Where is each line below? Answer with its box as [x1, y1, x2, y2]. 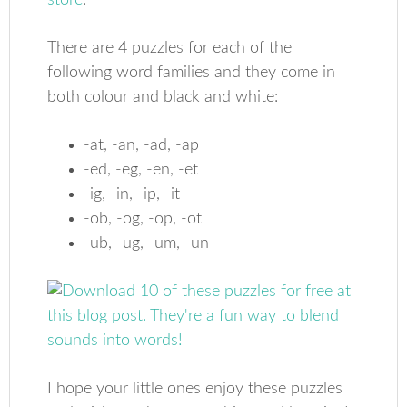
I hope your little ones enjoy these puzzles [47, 381, 343, 397]
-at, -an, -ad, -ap [84, 137, 200, 154]
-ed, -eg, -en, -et [84, 162, 199, 178]
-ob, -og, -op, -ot [84, 211, 203, 227]
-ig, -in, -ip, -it [84, 186, 181, 203]
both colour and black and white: [47, 89, 279, 105]
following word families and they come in [47, 65, 336, 81]
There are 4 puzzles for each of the [47, 40, 293, 56]
